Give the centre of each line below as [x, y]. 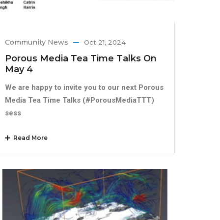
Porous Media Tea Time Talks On [81, 59]
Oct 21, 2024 [105, 42]
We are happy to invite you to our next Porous [84, 88]
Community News [37, 42]
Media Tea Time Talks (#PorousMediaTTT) [80, 100]
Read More [29, 138]
